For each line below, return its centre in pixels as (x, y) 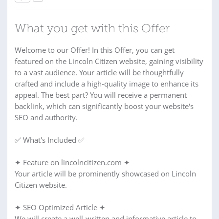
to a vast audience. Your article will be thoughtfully (99, 72)
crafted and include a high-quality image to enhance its (107, 84)
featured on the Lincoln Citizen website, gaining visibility (109, 61)
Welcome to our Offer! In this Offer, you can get (95, 50)
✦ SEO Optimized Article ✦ (60, 207)
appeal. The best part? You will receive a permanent (101, 95)
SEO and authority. (46, 117)
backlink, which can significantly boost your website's (104, 106)
